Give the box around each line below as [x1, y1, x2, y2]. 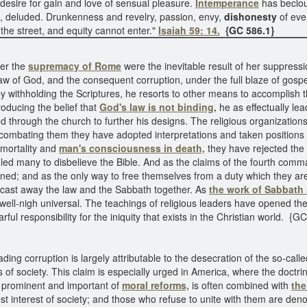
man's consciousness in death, [59, 141, 205, 155]
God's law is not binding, [99, 100, 217, 114]
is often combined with [189, 278, 291, 292]
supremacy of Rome [28, 59, 121, 73]
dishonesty [224, 10, 277, 23]
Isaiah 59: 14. [158, 23, 220, 37]
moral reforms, [122, 278, 189, 292]
